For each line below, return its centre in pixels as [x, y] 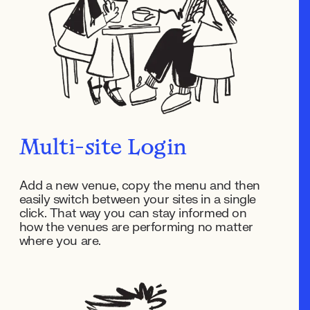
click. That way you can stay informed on [133, 214]
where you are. [60, 241]
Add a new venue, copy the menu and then [139, 186]
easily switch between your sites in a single [137, 200]
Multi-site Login [103, 149]
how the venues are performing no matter [136, 228]
